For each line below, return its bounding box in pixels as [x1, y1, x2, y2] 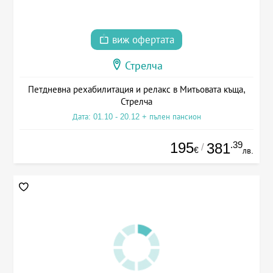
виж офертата [109, 34, 174, 46]
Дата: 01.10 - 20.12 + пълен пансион [72, 112, 201, 122]
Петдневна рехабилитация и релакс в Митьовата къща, [27, 84, 246, 95]
